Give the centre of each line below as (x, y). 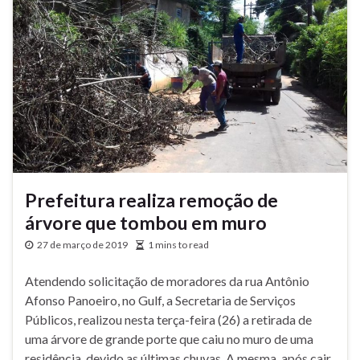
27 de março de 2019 (82, 244)
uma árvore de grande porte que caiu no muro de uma (169, 338)
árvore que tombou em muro (146, 222)
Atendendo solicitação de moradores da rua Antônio (167, 280)
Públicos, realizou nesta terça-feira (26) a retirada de (168, 319)
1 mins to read (178, 244)
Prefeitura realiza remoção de (151, 200)
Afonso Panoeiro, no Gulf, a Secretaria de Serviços (160, 300)
